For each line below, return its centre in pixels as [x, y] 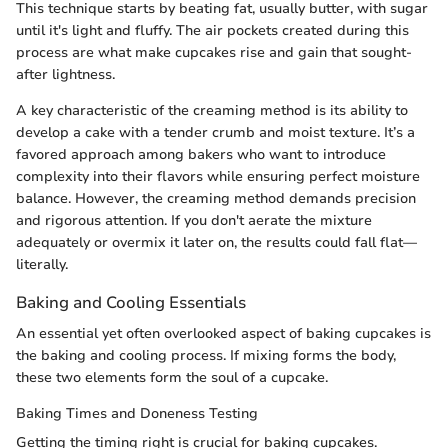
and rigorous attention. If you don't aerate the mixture [194, 220]
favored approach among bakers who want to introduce [201, 154]
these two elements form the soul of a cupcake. [172, 377]
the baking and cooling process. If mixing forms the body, [206, 355]
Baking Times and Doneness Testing [137, 413]
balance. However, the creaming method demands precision [216, 198]
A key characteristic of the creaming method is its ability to [212, 110]
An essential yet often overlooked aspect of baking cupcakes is [223, 333]
